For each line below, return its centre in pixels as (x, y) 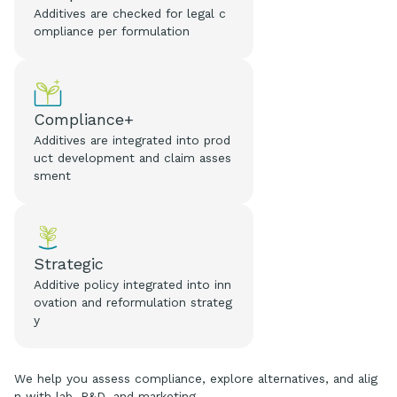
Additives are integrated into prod (132, 140)
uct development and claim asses (133, 157)
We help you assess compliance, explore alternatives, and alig (196, 378)
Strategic (69, 263)
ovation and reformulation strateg (133, 302)
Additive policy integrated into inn (133, 284)
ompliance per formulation (112, 31)
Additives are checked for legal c (130, 13)
